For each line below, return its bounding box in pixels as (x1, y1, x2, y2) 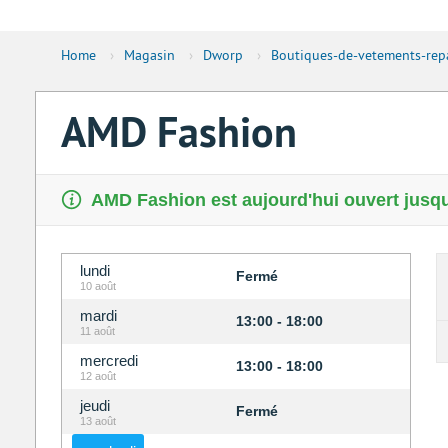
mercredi (79, 352, 138, 370)
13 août (79, 415, 116, 428)
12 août (79, 370, 116, 383)
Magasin (123, 46, 175, 65)
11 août (79, 325, 115, 338)
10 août (79, 280, 116, 293)
